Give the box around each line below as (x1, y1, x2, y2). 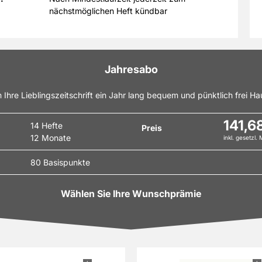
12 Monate (30, 133, 71, 143)
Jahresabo (104, 63, 158, 75)
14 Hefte (30, 120, 63, 130)
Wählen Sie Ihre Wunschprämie (61, 188, 201, 199)
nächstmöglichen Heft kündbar (49, 6, 167, 16)
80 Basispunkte (30, 157, 90, 167)
